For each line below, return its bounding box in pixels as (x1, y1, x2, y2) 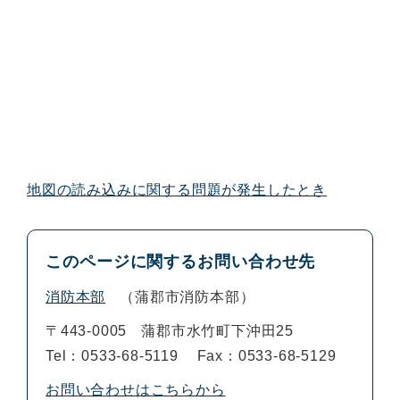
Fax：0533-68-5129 (196, 347, 337, 363)
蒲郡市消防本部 (135, 288, 240, 304)
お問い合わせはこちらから (46, 381, 226, 397)
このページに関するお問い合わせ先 (46, 252, 316, 271)
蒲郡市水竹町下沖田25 (141, 322, 295, 338)
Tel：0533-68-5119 (46, 347, 179, 363)
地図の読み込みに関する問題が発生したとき (27, 181, 327, 197)
